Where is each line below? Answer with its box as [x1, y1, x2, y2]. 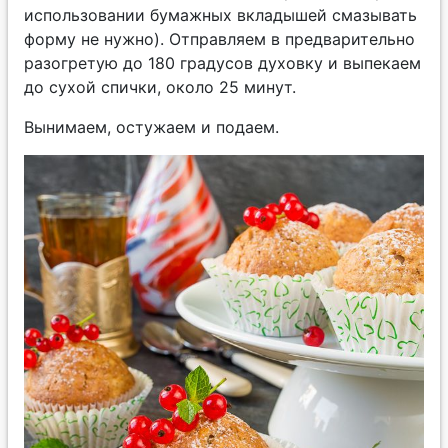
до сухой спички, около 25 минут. [24, 77, 296, 98]
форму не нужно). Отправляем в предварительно [24, 29, 415, 50]
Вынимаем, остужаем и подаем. [24, 117, 279, 138]
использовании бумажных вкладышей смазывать [24, 5, 417, 26]
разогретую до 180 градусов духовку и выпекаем [24, 53, 421, 74]
